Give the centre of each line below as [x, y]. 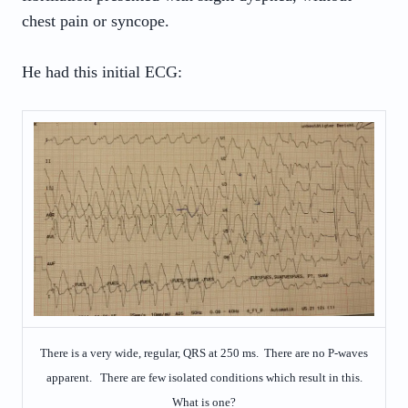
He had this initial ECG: [102, 72]
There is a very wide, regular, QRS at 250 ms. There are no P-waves [204, 353]
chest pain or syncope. [96, 21]
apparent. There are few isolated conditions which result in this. [204, 377]
